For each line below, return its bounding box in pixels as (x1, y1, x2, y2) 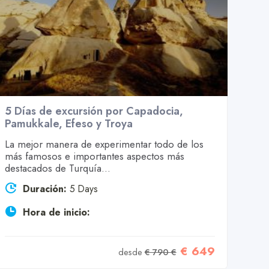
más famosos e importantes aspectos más (5, 149, 185, 164)
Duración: (23, 182, 67, 196)
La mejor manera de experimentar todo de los (5, 137, 204, 152)
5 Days (70, 182, 98, 196)
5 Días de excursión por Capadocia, (5, 103, 184, 119)
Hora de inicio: (23, 205, 91, 220)
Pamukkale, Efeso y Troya (5, 116, 133, 132)
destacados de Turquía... (5, 161, 111, 176)
